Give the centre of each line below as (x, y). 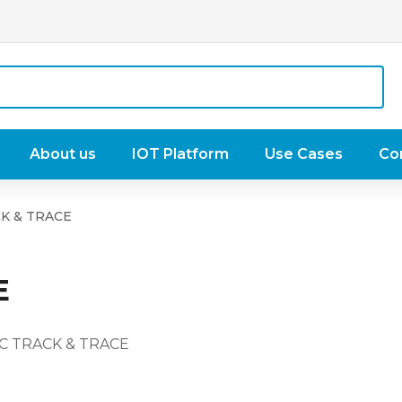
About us (63, 154)
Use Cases (304, 154)
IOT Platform (180, 154)
